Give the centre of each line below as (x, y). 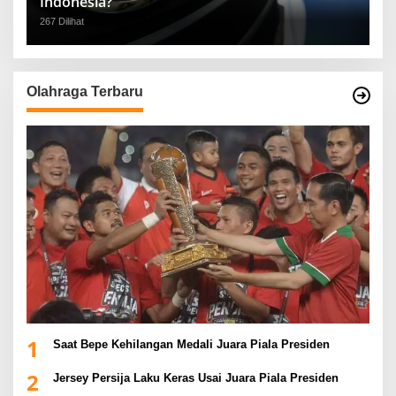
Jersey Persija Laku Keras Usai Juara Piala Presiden (196, 377)
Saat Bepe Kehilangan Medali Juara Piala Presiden (191, 344)
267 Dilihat (62, 22)
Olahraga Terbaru (85, 92)
